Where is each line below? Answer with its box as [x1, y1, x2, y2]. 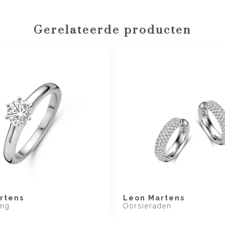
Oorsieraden [123, 202, 172, 210]
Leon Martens [123, 194, 185, 202]
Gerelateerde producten [34, 23, 191, 38]
